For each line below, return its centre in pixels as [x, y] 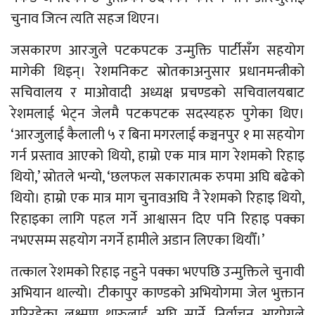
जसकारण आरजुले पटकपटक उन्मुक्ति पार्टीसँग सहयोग [157, 50]
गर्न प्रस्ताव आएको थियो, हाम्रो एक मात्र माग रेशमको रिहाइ [157, 156]
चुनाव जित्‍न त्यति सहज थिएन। [85, 19]
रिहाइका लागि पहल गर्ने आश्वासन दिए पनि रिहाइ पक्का [157, 219]
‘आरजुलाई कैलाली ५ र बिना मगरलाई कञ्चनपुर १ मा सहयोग [157, 135]
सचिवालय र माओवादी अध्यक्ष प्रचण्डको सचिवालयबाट [157, 92]
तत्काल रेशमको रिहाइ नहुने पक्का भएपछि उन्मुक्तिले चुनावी [157, 272]
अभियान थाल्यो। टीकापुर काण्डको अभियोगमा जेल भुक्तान [157, 293]
